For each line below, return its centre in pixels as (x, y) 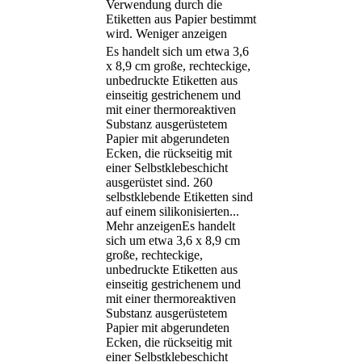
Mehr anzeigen (144, 226)
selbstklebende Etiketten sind (179, 197)
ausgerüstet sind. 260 (159, 183)
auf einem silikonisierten (168, 212)
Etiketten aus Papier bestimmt (181, 19)
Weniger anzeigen (181, 34)
